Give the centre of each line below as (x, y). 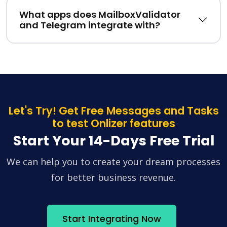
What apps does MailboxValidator (100, 14)
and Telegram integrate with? (90, 25)
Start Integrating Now (111, 218)
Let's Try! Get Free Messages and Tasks (113, 110)
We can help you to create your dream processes (113, 161)
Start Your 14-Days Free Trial (113, 140)
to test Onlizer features (113, 123)
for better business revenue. (113, 177)
